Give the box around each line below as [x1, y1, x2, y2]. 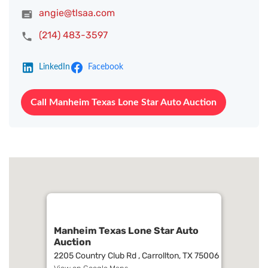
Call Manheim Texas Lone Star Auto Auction [31, 98, 217, 107]
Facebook [88, 63, 123, 71]
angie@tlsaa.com [39, 7, 115, 19]
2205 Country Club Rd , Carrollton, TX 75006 [54, 251, 219, 261]
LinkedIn [39, 63, 70, 71]
